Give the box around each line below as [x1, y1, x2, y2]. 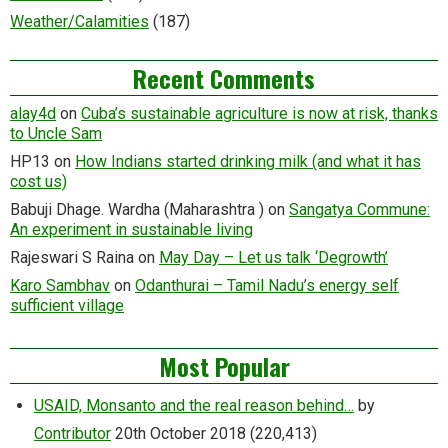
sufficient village [10, 295, 124, 315]
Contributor [34, 423, 111, 443]
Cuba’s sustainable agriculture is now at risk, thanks [81, 103, 438, 123]
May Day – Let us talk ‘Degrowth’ [159, 247, 388, 267]
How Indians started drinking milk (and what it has [75, 151, 421, 171]
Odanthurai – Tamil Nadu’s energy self [135, 275, 399, 295]
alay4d [10, 103, 56, 123]
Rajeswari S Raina [10, 247, 134, 267]
